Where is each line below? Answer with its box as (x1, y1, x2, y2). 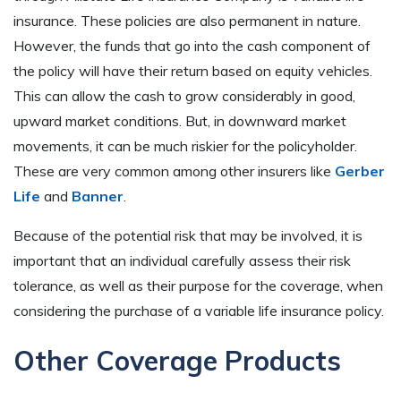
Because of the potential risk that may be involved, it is (13, 226, 363, 245)
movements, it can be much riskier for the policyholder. (13, 137, 361, 156)
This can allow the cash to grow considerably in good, (13, 87, 355, 106)
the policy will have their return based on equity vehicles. (13, 62, 372, 81)
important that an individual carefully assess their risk (13, 252, 351, 270)
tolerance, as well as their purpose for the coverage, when (13, 277, 383, 295)
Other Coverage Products (13, 344, 341, 379)
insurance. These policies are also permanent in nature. (13, 12, 361, 30)
